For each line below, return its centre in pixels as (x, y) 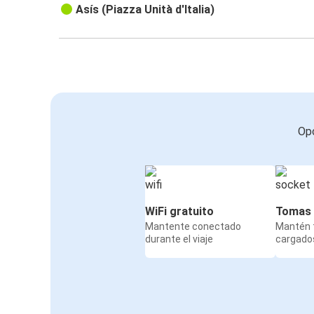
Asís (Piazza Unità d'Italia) (145, 9)
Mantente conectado (193, 226)
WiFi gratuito (179, 211)
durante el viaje (179, 239)
